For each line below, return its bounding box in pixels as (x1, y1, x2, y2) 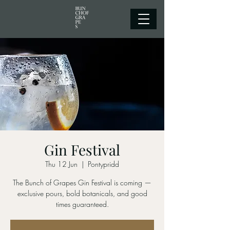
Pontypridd (88, 159, 119, 169)
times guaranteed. (55, 199, 109, 209)
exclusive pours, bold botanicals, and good (17, 188, 147, 198)
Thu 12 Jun (45, 159, 78, 169)
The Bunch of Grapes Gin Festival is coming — (13, 178, 151, 187)
